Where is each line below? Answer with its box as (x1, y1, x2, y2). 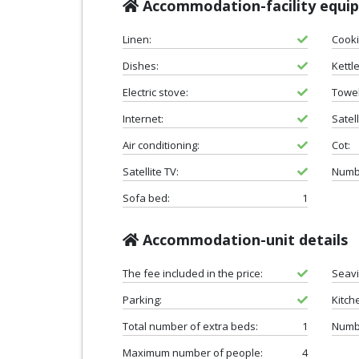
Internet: (123, 111, 163, 126)
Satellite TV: (123, 163, 179, 179)
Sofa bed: (123, 190, 170, 205)
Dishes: (123, 58, 159, 73)
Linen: (123, 31, 151, 46)
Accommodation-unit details (139, 229, 348, 249)
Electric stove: (123, 84, 188, 99)
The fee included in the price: (123, 265, 263, 280)
